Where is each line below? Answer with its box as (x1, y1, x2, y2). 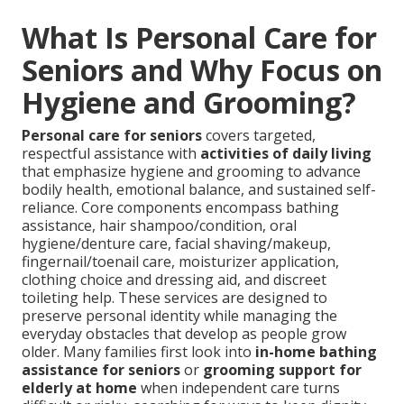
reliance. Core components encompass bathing (22, 197, 339, 218)
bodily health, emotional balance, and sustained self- (22, 179, 376, 200)
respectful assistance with (22, 143, 200, 164)
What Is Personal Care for (22, 18, 377, 58)
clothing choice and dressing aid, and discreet (22, 270, 326, 290)
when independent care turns (137, 378, 340, 399)
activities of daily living (200, 143, 372, 164)
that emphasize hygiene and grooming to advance (22, 161, 361, 182)
